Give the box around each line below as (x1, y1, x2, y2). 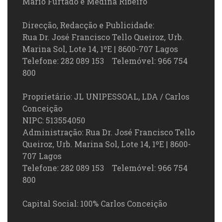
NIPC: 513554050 (22, 115, 85, 126)
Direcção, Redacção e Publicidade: (22, 20, 154, 31)
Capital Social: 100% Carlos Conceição (22, 198, 167, 209)
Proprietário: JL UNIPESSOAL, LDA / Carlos (22, 91, 189, 102)
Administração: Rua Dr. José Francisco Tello (22, 127, 195, 138)
